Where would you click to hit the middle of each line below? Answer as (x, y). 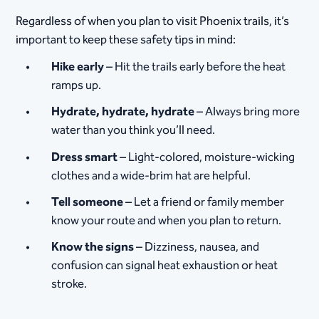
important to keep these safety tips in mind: (126, 40)
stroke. (69, 284)
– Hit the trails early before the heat (195, 67)
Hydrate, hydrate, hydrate (123, 112)
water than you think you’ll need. (134, 131)
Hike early (78, 67)
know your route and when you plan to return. (167, 220)
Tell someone (88, 202)
